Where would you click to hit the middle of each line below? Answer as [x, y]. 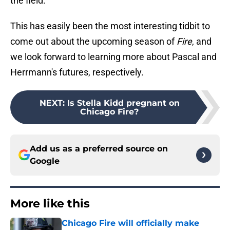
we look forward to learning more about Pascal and [113, 57]
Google [45, 161]
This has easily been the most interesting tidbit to [110, 26]
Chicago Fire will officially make [130, 223]
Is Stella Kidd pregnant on [123, 103]
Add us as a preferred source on [99, 149]
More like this [50, 204]
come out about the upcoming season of [93, 42]
